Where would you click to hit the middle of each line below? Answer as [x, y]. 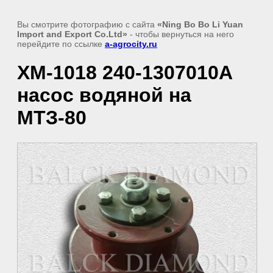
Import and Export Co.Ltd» [72, 34]
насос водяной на [104, 95]
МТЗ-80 [52, 118]
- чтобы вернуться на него [181, 34]
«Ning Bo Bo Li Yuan [200, 24]
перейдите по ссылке [61, 44]
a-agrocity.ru [131, 44]
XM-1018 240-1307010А [125, 73]
